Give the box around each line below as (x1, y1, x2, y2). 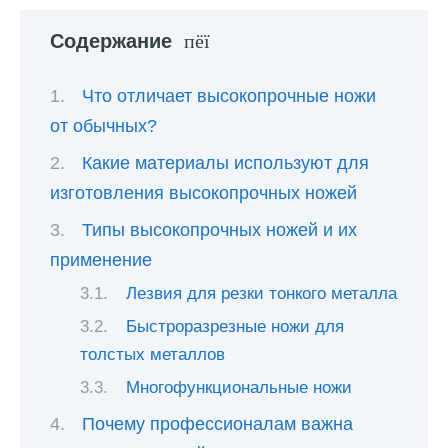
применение (50, 250, 152, 270)
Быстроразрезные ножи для (126, 316, 345, 336)
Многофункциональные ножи (126, 377, 353, 397)
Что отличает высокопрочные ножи (82, 85, 376, 106)
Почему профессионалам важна (82, 414, 353, 435)
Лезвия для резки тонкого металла (126, 283, 398, 303)
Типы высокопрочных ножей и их (82, 220, 357, 240)
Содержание (50, 30, 172, 53)
